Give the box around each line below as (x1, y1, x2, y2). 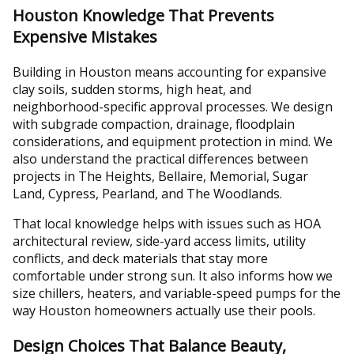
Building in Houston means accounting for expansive (13, 63, 326, 81)
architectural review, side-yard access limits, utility (13, 232, 306, 250)
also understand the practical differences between (13, 150, 308, 168)
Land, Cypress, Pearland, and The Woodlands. (13, 185, 282, 203)
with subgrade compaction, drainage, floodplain (13, 115, 295, 134)
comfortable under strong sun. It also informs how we (13, 267, 333, 285)
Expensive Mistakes (13, 26, 157, 48)
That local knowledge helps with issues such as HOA (13, 215, 321, 233)
